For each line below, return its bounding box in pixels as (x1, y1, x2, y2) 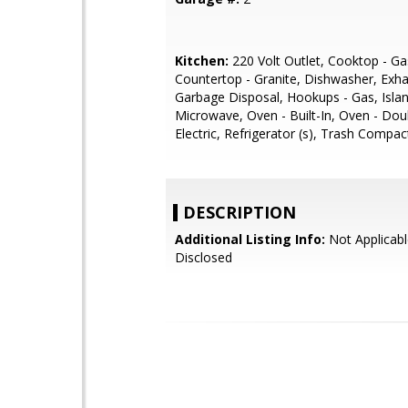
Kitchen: (175, 52, 229, 69)
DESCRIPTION (183, 201, 296, 223)
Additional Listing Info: (175, 230, 325, 248)
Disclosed (175, 249, 232, 266)
